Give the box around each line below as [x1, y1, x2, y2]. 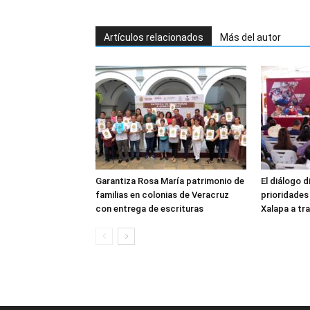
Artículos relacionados [104, 32, 203, 43]
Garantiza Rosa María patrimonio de [95, 176, 244, 186]
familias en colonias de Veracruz [95, 190, 229, 200]
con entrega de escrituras [95, 203, 203, 214]
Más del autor [220, 32, 281, 43]
